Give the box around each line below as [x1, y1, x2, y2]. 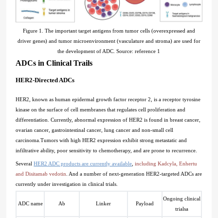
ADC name [18, 200, 43, 207]
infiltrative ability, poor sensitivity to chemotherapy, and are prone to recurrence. [16, 147, 198, 154]
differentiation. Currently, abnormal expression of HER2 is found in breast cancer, [16, 117, 201, 123]
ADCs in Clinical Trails [16, 59, 93, 68]
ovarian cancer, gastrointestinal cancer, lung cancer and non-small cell [16, 127, 174, 133]
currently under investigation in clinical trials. [16, 181, 118, 187]
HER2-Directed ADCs [16, 77, 75, 84]
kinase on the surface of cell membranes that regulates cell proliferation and [16, 107, 186, 113]
